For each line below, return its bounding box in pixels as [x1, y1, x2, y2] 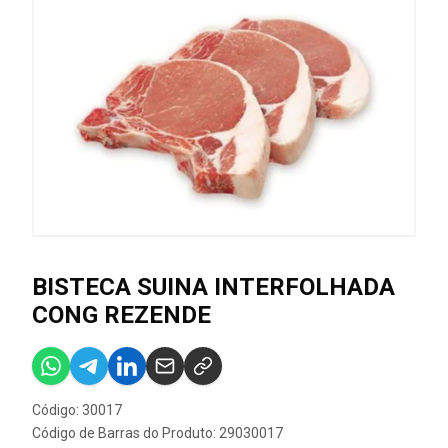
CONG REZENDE [32, 301, 211, 329]
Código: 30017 [32, 402, 122, 418]
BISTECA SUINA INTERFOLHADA [32, 273, 395, 301]
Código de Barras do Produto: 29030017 [32, 425, 283, 441]
